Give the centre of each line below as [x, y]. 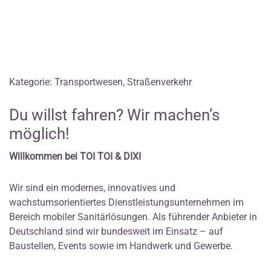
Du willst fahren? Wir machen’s [114, 115]
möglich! [39, 134]
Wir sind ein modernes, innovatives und [92, 188]
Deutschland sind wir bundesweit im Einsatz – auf [116, 231]
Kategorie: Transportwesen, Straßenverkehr [100, 82]
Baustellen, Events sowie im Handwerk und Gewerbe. [121, 246]
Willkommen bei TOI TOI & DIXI [75, 157]
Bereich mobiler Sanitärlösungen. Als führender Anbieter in [133, 217]
